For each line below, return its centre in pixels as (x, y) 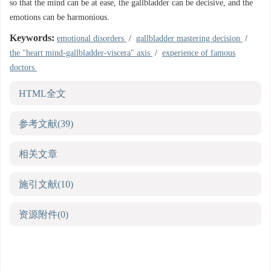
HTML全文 (42, 93)
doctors (23, 67)
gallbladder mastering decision (189, 38)
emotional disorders (92, 38)
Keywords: (32, 38)
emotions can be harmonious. (60, 17)
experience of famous (199, 53)
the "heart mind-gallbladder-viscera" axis (81, 53)
